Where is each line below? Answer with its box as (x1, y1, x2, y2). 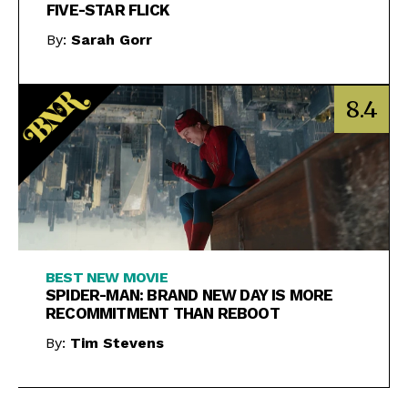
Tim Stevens (70, 333, 164, 352)
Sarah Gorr (71, 31, 152, 49)
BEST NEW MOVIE (46, 269, 168, 287)
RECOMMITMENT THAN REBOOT (46, 304, 280, 323)
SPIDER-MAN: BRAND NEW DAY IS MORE (46, 286, 333, 305)
